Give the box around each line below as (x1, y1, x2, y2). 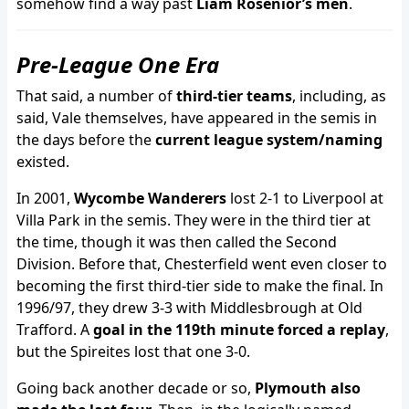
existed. (16, 151, 69, 172)
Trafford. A (16, 319, 93, 340)
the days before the (16, 129, 155, 150)
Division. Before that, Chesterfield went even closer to (16, 253, 387, 274)
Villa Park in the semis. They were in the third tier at (16, 209, 371, 230)
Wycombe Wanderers (74, 187, 226, 208)
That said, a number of (16, 85, 176, 106)
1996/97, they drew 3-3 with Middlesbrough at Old (16, 297, 362, 318)
